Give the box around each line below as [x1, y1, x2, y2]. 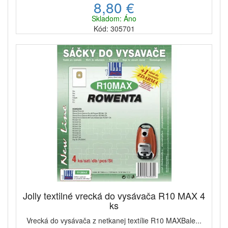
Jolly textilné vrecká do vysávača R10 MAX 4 [23, 188, 205, 202]
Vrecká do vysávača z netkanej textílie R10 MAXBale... [26, 215, 202, 225]
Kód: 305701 [93, 23, 135, 34]
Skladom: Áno [92, 13, 136, 23]
